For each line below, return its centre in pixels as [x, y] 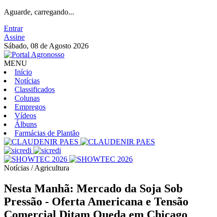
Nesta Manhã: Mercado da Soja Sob [93, 188]
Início [23, 72]
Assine [14, 37]
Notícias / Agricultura [37, 168]
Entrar [13, 28]
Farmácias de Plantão [47, 133]
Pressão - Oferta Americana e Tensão [96, 201]
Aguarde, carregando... [39, 12]
